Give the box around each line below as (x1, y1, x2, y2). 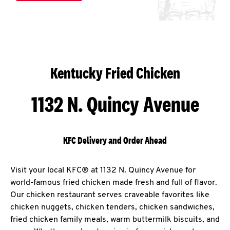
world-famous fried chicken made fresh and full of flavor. (10, 179, 217, 187)
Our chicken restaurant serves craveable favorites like (10, 191, 209, 199)
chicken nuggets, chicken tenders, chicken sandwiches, (10, 203, 215, 212)
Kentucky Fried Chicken (50, 64, 180, 82)
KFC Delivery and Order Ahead (63, 135, 167, 146)
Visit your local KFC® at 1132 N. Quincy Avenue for (10, 166, 196, 175)
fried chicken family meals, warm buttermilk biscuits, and (10, 216, 220, 224)
